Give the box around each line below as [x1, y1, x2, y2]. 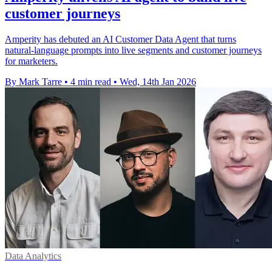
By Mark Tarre [5, 76, 62, 87]
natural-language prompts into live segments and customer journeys [5, 44, 262, 55]
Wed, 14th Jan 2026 [120, 76, 196, 87]
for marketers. [5, 55, 58, 66]
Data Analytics [5, 250, 61, 261]
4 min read [70, 76, 111, 87]
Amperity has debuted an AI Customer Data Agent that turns [5, 33, 236, 44]
